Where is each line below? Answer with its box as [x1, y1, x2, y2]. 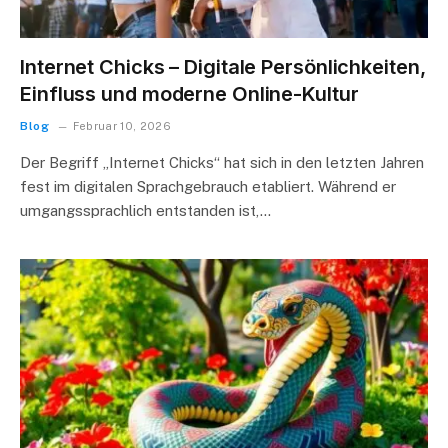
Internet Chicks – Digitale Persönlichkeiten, [20, 55, 426, 79]
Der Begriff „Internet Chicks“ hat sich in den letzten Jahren [20, 154, 424, 171]
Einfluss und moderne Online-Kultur [20, 82, 359, 106]
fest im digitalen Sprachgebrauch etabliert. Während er [20, 178, 396, 195]
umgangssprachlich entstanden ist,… [20, 202, 271, 219]
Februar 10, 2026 [72, 120, 172, 132]
